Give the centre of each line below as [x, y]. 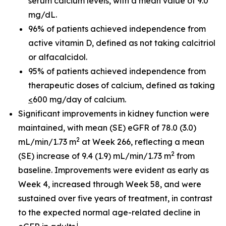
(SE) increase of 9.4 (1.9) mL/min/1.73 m [95, 156]
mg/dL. [43, 15]
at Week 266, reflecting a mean [142, 142]
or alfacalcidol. [58, 57]
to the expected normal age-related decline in [109, 212]
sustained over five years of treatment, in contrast [115, 198]
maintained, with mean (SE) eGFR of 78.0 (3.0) [107, 128]
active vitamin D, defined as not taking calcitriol [122, 43]
